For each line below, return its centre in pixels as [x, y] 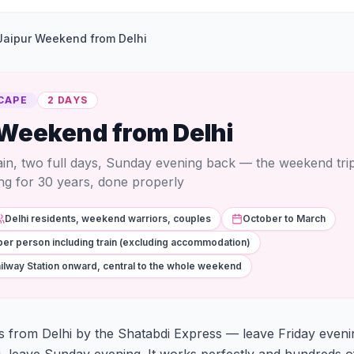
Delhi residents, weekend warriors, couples [108, 218]
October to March [284, 218]
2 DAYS [68, 100]
